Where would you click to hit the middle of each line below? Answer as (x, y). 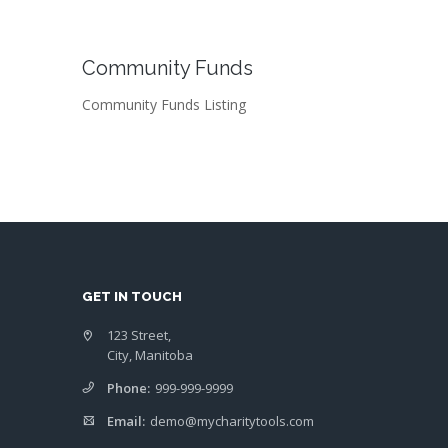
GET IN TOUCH (132, 296)
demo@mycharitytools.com (232, 420)
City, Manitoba (150, 354)
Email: (126, 420)
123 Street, (139, 334)
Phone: (128, 387)
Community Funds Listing (164, 104)
